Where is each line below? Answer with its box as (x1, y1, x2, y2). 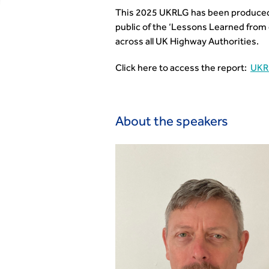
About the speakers (115, 116, 228, 130)
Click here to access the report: (115, 64, 250, 74)
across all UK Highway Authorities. (115, 38, 261, 47)
